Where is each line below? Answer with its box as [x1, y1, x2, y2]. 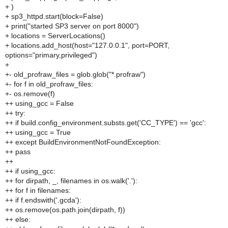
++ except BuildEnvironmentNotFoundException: [5, 138, 161, 146]
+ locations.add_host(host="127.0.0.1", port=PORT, [5, 41, 169, 49]
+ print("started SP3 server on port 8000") [5, 22, 139, 30]
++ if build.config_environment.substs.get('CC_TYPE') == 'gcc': [5, 119, 206, 127]
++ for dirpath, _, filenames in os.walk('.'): [5, 177, 137, 185]
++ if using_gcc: [5, 167, 55, 175]
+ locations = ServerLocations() [5, 32, 105, 40]
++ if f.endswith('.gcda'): [5, 196, 81, 204]
